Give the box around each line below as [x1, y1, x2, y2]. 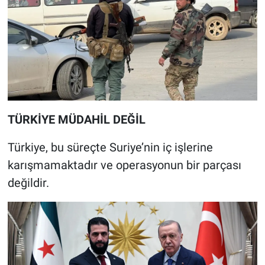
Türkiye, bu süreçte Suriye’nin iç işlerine [7, 140, 213, 155]
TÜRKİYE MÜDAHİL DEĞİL [7, 112, 146, 127]
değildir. [7, 176, 49, 190]
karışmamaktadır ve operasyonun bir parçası [7, 158, 241, 173]
